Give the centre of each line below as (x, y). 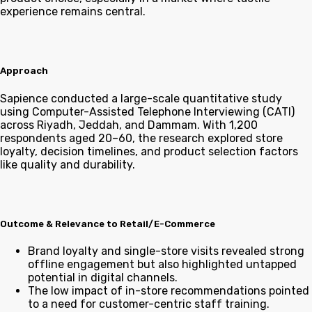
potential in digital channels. (103, 277)
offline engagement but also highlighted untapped (162, 264)
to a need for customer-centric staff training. (149, 304)
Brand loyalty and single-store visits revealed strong (166, 251)
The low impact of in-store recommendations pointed (169, 290)
